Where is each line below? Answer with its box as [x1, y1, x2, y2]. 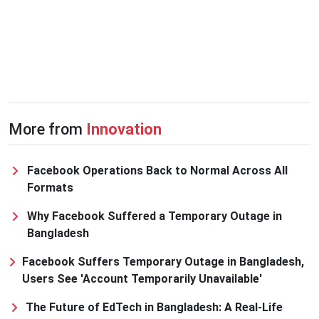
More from [9, 120, 86, 139]
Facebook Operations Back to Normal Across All [27, 164, 288, 178]
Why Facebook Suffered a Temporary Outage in [26, 209, 282, 224]
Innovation [86, 120, 162, 139]
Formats [27, 181, 74, 195]
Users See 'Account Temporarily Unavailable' [21, 272, 262, 286]
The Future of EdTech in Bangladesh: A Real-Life [25, 300, 283, 315]
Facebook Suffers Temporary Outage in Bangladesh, [21, 255, 304, 269]
